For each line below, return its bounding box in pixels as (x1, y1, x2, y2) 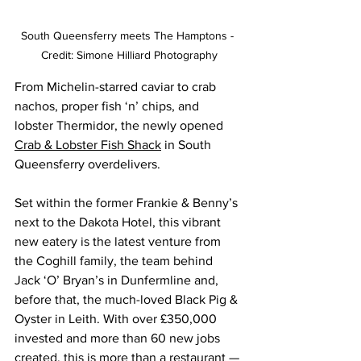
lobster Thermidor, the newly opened (15, 118, 226, 132)
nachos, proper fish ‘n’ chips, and (15, 98, 202, 113)
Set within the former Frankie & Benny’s (15, 195, 241, 210)
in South (161, 137, 214, 151)
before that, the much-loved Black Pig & (15, 292, 241, 306)
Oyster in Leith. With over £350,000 (15, 311, 220, 326)
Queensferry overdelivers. (15, 156, 160, 171)
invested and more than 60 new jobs (15, 330, 223, 345)
